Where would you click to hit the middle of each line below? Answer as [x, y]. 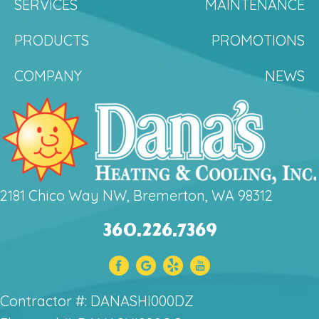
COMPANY [48, 75]
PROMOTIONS [258, 40]
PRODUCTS [52, 40]
